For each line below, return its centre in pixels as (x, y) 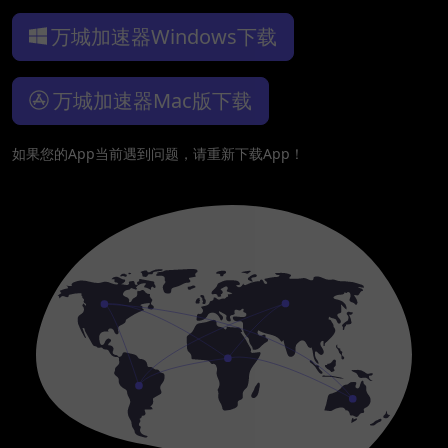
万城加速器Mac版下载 (152, 100)
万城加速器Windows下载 (163, 36)
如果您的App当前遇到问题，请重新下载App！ (158, 153)
